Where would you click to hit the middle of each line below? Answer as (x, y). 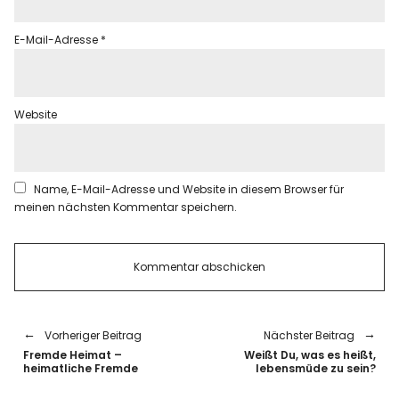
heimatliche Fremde (81, 369)
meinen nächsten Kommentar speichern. (126, 208)
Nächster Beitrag (309, 336)
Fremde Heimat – (73, 355)
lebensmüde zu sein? (315, 369)
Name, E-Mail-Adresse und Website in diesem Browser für (189, 190)
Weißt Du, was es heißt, (309, 355)
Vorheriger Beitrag (94, 336)
